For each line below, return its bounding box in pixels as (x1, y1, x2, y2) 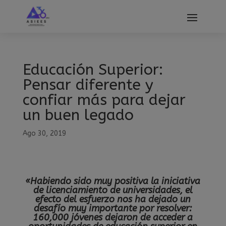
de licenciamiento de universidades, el (33, 185, 193, 196)
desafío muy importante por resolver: (34, 203, 192, 214)
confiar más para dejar (22, 91, 186, 109)
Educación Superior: (22, 61, 163, 79)
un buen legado (22, 106, 134, 125)
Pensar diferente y (22, 76, 153, 94)
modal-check (112, 1, 157, 10)
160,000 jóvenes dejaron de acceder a (33, 212, 193, 223)
